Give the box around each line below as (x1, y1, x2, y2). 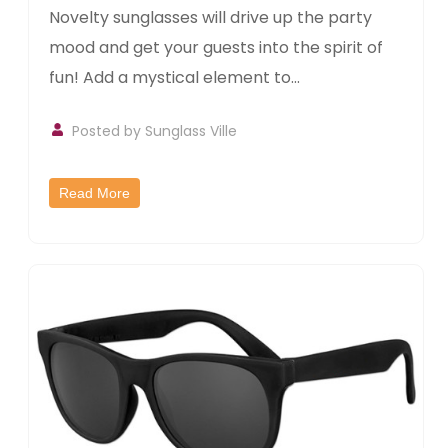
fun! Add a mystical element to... (49, 66, 301, 90)
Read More (59, 185, 131, 202)
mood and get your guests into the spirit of (49, 36, 384, 60)
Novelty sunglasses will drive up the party (49, 6, 373, 30)
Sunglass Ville (145, 121, 238, 142)
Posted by (72, 121, 146, 142)
